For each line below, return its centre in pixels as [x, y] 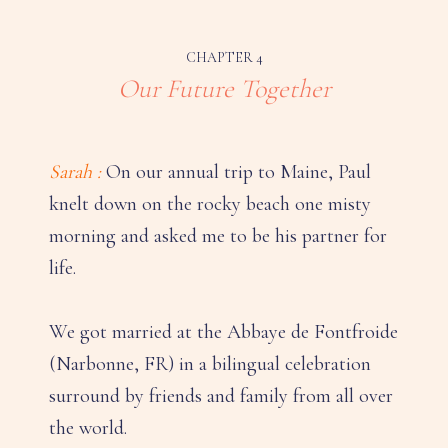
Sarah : [75, 172]
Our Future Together [224, 89]
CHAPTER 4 [224, 58]
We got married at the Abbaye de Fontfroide [223, 332]
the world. [88, 428]
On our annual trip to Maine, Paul [236, 172]
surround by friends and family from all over [221, 396]
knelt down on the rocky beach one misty [210, 204]
